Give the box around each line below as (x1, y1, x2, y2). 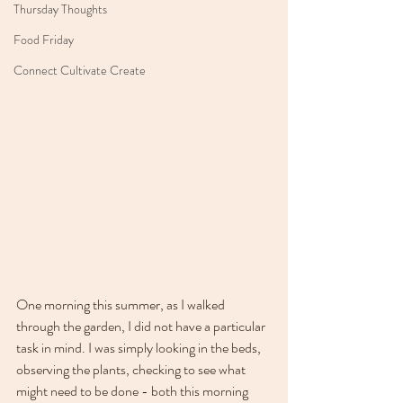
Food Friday (13, 31, 74, 49)
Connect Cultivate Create (13, 61, 146, 79)
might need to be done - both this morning (16, 380, 251, 401)
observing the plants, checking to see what (16, 358, 248, 380)
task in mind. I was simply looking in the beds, (16, 336, 264, 358)
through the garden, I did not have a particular (16, 315, 268, 336)
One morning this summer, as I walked (16, 293, 228, 315)
